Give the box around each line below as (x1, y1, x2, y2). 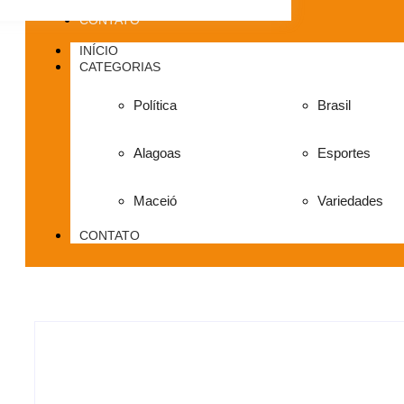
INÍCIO (79, 43, 118, 58)
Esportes (317, 145, 372, 161)
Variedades (317, 193, 384, 208)
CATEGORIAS (79, 60, 161, 74)
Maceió (133, 193, 177, 208)
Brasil (317, 97, 352, 113)
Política (133, 97, 177, 113)
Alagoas (133, 145, 181, 161)
